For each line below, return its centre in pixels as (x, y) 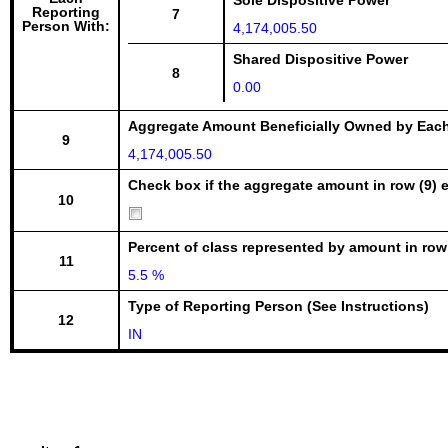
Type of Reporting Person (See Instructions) (278, 306)
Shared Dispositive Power (320, 59)
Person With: (66, 26)
